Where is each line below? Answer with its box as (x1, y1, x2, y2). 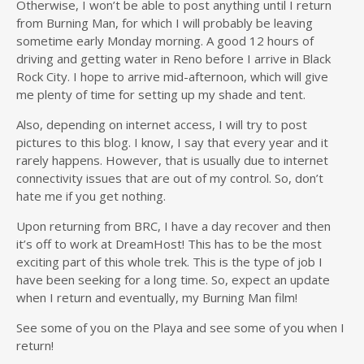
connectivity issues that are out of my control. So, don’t (16, 170, 323, 187)
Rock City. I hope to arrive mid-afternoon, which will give (16, 68, 328, 85)
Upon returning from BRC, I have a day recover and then (16, 218, 331, 235)
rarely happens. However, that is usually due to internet (16, 152, 328, 169)
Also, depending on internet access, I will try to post (16, 116, 307, 133)
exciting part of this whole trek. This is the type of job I (16, 253, 323, 271)
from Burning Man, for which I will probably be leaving (16, 15, 313, 32)
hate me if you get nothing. (16, 188, 166, 205)
